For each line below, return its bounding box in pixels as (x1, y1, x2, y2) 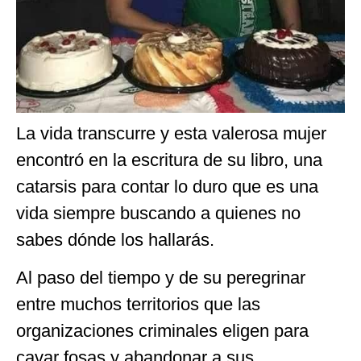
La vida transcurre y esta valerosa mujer (16, 123, 326, 143)
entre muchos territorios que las (16, 294, 260, 315)
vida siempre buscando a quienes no (16, 203, 301, 223)
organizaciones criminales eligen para (16, 321, 309, 342)
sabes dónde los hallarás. (16, 230, 214, 250)
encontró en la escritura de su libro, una (16, 150, 322, 170)
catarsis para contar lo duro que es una (16, 176, 318, 197)
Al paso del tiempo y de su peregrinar (16, 268, 305, 288)
